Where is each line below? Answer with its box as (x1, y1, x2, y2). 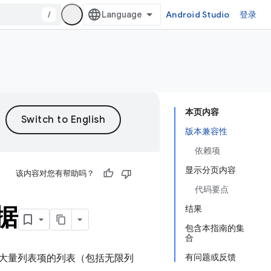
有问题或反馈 (185, 252, 236, 263)
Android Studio (166, 9, 230, 20)
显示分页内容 (185, 165, 236, 175)
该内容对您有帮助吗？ (16, 168, 94, 178)
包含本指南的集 (185, 223, 244, 233)
